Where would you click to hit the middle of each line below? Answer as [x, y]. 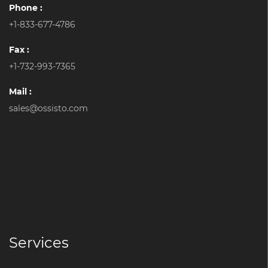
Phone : [26, 8]
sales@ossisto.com [48, 109]
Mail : [20, 92]
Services [39, 243]
